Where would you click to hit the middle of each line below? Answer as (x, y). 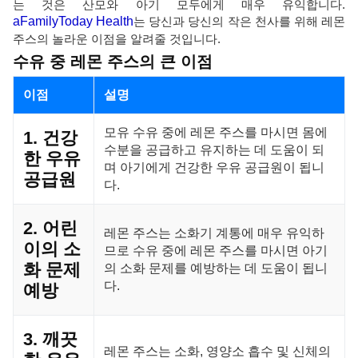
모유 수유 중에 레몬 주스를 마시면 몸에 (216, 132)
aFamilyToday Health (74, 21)
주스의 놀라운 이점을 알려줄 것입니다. (117, 39)
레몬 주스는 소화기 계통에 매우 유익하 (214, 233)
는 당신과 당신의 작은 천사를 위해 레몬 (240, 21)
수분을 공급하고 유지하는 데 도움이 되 (214, 150)
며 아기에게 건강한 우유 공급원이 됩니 (214, 167)
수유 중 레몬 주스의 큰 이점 (113, 62)
